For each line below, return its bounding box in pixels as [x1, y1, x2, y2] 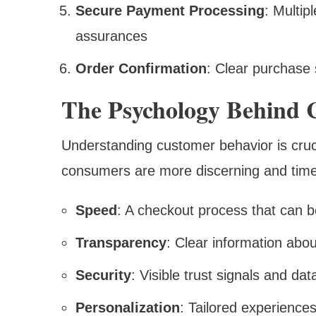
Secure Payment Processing [75, 2, 265, 18]
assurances [75, 28, 147, 44]
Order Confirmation [75, 60, 207, 76]
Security [75, 267, 131, 283]
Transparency [75, 234, 166, 250]
